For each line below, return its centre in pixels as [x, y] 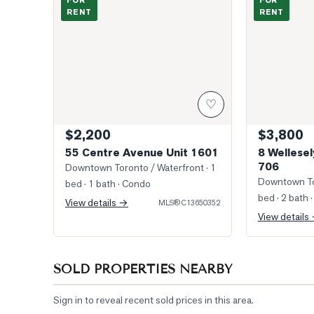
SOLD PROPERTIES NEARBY [143, 269]
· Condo [133, 184]
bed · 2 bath [283, 198]
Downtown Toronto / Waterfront [135, 168]
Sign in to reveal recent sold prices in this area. [153, 300]
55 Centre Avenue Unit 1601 [142, 152]
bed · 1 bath [90, 184]
